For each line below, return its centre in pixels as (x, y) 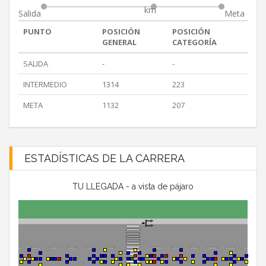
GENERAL (119, 42)
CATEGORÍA (194, 42)
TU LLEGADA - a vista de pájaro (133, 187)
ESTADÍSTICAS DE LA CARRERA (104, 159)
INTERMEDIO (45, 85)
